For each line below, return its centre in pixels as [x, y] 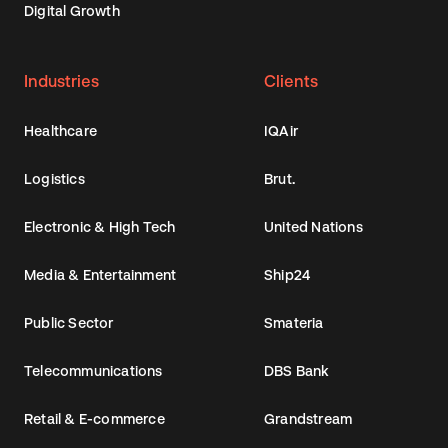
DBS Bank [297, 370]
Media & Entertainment [100, 274]
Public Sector [69, 322]
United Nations [313, 226]
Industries [61, 80]
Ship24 [287, 274]
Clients [291, 80]
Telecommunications [93, 370]
